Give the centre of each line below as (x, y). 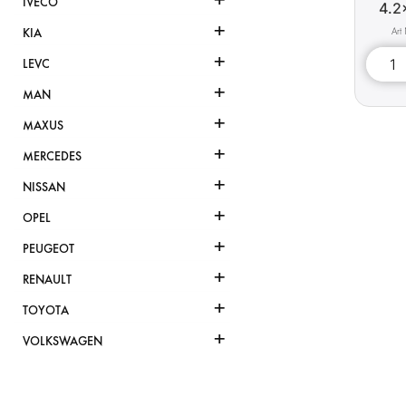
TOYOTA (46, 311)
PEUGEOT (48, 249)
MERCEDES (52, 157)
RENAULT (47, 280)
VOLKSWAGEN (63, 342)
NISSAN (44, 188)
